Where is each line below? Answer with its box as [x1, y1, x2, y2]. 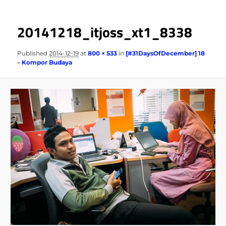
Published [17, 49, 49, 57]
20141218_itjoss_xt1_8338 [17, 21, 193, 43]
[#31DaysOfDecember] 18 [126, 49, 205, 57]
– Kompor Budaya [17, 58, 73, 66]
